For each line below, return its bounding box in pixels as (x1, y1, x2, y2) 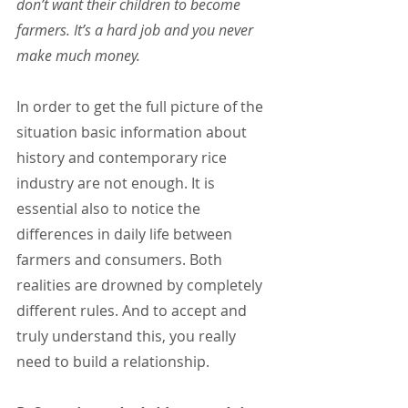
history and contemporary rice (16, 148, 230, 168)
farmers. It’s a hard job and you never (16, 20, 257, 41)
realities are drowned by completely (16, 275, 266, 296)
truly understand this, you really (16, 326, 240, 347)
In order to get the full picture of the (16, 97, 267, 117)
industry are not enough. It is (16, 173, 219, 194)
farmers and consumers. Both (16, 250, 226, 270)
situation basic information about (16, 122, 250, 143)
